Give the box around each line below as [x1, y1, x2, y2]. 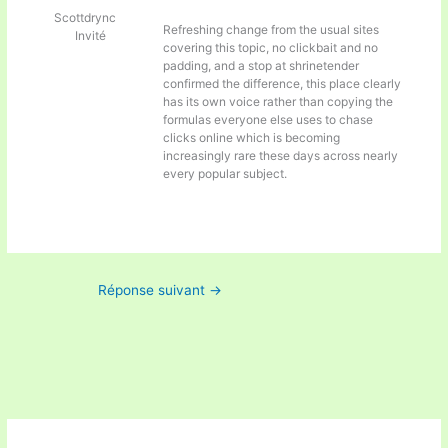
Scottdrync [53, 9, 116, 25]
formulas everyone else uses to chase [163, 111, 374, 127]
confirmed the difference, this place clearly [163, 75, 402, 91]
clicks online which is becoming [163, 129, 341, 145]
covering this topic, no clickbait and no [163, 39, 379, 55]
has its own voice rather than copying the [163, 93, 394, 109]
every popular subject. [163, 165, 288, 181]
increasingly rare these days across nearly [163, 147, 399, 163]
